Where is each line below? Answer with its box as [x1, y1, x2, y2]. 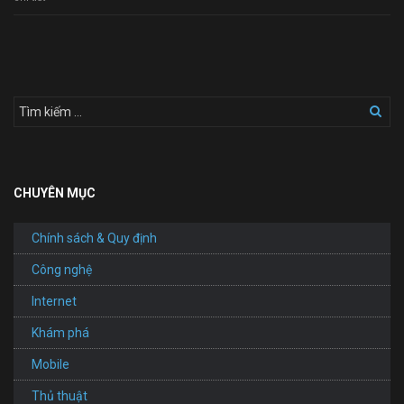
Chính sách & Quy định [32, 231, 157, 246]
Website [290, 6, 329, 19]
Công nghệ [32, 262, 92, 278]
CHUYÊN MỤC [14, 186, 96, 201]
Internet [32, 294, 77, 309]
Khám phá [32, 326, 89, 341]
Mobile [32, 357, 69, 372]
